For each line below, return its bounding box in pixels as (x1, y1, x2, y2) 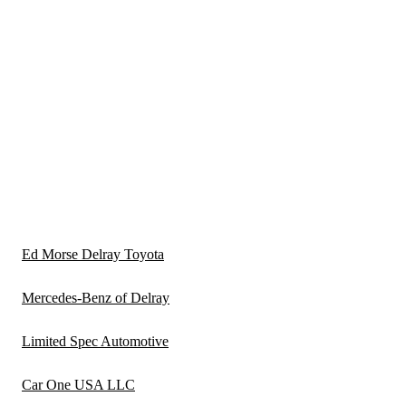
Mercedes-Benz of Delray (22, 290, 169, 306)
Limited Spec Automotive (22, 333, 169, 350)
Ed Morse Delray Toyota (22, 246, 164, 263)
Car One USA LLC (22, 377, 135, 393)
